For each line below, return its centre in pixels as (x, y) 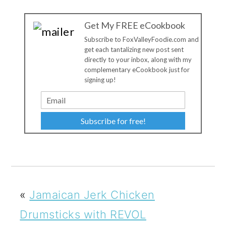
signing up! (100, 80)
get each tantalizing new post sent (134, 50)
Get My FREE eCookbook (135, 25)
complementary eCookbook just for (137, 70)
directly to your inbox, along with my (138, 60)
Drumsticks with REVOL (83, 214)
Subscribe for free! (113, 121)
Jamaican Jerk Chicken (92, 194)
